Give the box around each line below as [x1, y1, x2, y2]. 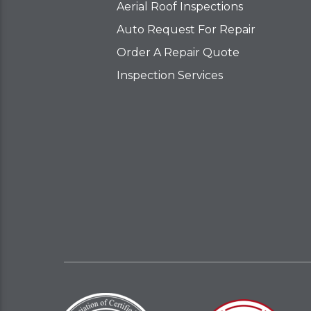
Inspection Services [116, 68, 223, 82]
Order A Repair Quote [116, 45, 239, 59]
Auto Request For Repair [116, 22, 255, 36]
